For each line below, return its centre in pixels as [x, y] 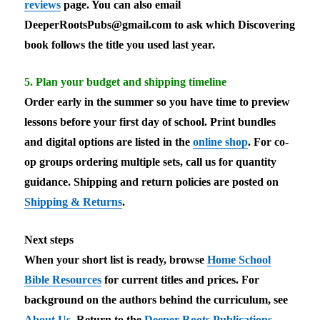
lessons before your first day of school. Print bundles [150, 122]
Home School [239, 259]
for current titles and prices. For [181, 279]
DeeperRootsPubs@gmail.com [98, 24]
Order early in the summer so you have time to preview [157, 102]
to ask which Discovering [234, 24]
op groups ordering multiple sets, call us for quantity [151, 162]
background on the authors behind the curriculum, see [156, 299]
